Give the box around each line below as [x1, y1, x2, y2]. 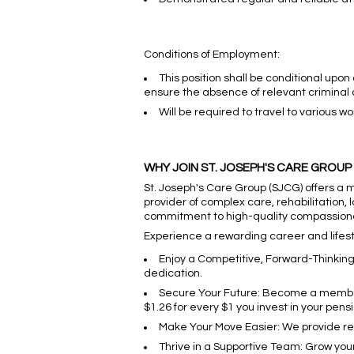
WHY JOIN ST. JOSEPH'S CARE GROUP [144, 162, 352, 175]
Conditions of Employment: [144, 49, 280, 61]
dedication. [144, 268, 202, 280]
